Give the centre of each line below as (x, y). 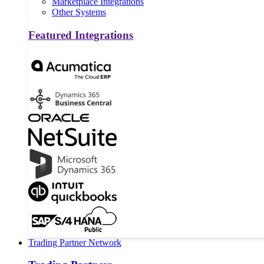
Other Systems (79, 12)
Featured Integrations (81, 35)
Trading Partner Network (75, 242)
